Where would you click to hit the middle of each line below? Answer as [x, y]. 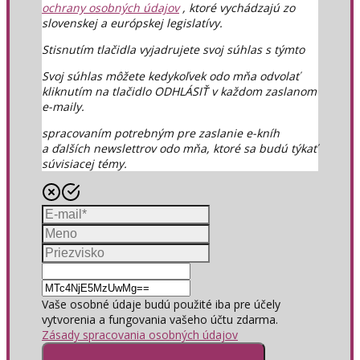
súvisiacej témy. [84, 163]
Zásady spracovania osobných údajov [140, 334]
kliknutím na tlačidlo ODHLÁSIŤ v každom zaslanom [179, 91]
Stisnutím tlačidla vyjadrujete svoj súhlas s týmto [173, 49]
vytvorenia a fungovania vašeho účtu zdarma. [160, 319]
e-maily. [63, 106]
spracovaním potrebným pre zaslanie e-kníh [161, 133]
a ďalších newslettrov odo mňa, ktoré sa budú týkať [179, 148]
